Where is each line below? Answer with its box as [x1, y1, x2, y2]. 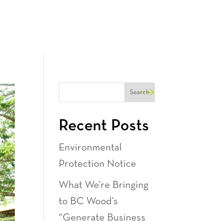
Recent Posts [59, 117, 149, 134]
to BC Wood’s [59, 196, 118, 207]
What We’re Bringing [59, 180, 149, 190]
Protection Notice [59, 158, 137, 169]
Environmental [59, 142, 122, 153]
